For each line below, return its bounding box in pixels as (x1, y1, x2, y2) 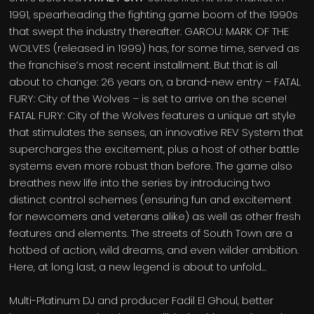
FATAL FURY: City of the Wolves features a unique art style (9, 108, 296, 123)
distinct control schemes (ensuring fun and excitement (9, 192, 292, 207)
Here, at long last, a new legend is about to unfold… (9, 259, 267, 275)
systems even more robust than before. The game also (9, 158, 293, 174)
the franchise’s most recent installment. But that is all (9, 57, 278, 73)
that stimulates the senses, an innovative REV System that (9, 125, 304, 140)
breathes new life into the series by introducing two (9, 175, 271, 191)
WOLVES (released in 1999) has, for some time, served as (9, 41, 300, 56)
